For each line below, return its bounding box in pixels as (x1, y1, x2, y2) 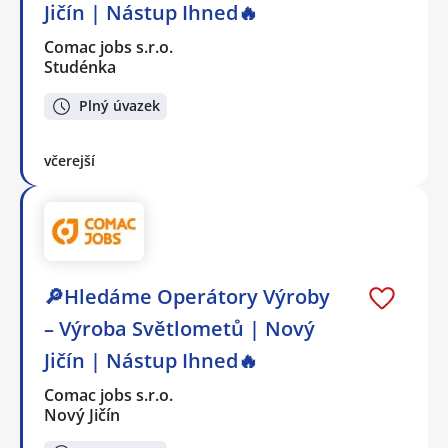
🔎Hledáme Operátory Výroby (44, 282, 330, 310)
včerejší (44, 150, 95, 170)
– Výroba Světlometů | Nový (44, 314, 315, 342)
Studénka (44, 56, 116, 79)
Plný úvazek (79, 96, 160, 116)
